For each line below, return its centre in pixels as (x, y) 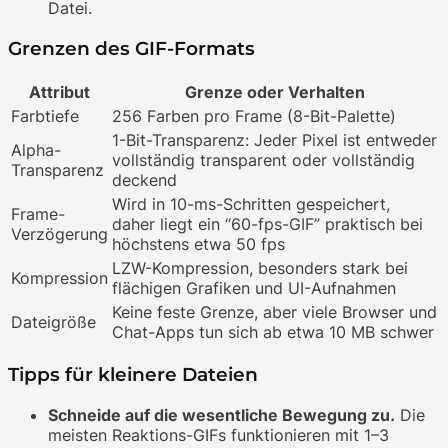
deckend (144, 179)
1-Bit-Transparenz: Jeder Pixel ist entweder (274, 139)
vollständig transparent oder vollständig (263, 159)
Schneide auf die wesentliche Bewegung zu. (221, 415)
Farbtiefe (45, 115)
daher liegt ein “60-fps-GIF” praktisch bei (267, 223)
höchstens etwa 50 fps (198, 243)
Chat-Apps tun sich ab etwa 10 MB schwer (273, 331)
